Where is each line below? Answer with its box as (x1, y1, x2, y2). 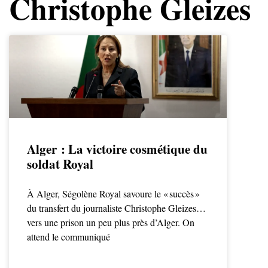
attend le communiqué (27, 230, 110, 243)
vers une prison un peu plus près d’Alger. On (27, 216, 194, 229)
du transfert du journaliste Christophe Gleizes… (27, 202, 206, 215)
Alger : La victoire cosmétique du (27, 140, 208, 159)
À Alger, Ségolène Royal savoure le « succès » (27, 187, 200, 200)
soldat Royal (27, 155, 93, 173)
